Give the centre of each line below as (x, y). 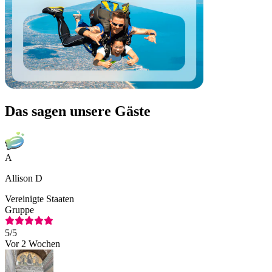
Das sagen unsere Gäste (78, 111)
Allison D (24, 178)
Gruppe (19, 209)
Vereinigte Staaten (39, 199)
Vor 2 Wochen (32, 243)
